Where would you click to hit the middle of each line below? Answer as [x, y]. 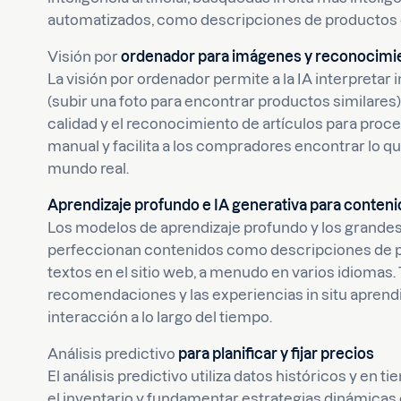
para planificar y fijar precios [277, 354]
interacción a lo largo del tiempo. [160, 317]
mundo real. [89, 168]
